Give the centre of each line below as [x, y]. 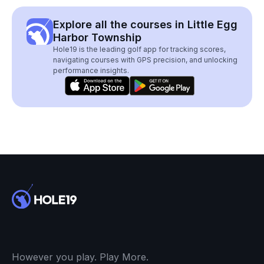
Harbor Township [97, 37]
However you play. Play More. [80, 257]
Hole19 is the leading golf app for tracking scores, [139, 49]
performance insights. [91, 70]
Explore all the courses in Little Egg [145, 24]
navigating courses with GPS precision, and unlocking [145, 60]
